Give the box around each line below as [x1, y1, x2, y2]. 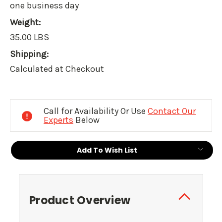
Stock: [10, 98, 39, 111]
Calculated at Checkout [10, 63, 104, 75]
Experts [44, 114, 73, 126]
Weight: [10, 17, 41, 28]
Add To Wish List [77, 145, 137, 156]
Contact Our [148, 106, 196, 117]
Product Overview [29, 193, 130, 209]
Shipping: [10, 49, 49, 60]
